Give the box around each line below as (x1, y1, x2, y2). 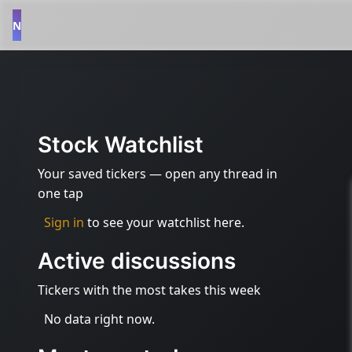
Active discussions (38, 247, 236, 274)
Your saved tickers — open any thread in (38, 165, 277, 182)
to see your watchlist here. (84, 214, 244, 231)
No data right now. (44, 310, 155, 328)
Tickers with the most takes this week (38, 281, 261, 299)
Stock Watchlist (38, 131, 203, 158)
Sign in (44, 214, 84, 231)
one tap (38, 185, 83, 202)
